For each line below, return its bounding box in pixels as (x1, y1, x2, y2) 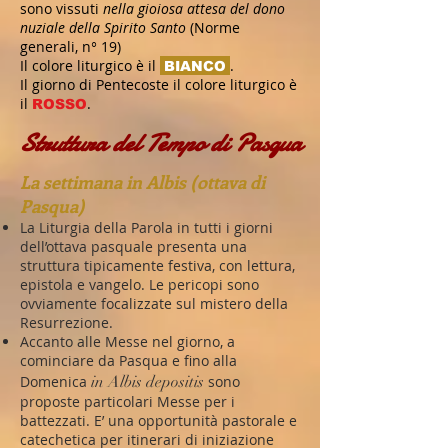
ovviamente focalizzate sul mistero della (20, 294, 288, 313)
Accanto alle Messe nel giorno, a (20, 332, 235, 351)
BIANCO (164, 58, 226, 74)
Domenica (20, 372, 91, 391)
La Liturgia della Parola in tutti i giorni (20, 218, 273, 237)
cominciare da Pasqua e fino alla (20, 351, 237, 370)
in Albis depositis (91, 372, 204, 392)
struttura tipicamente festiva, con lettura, (20, 256, 295, 275)
